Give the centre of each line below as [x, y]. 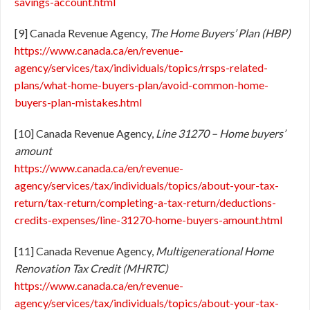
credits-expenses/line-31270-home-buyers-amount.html [148, 220]
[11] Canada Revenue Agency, [85, 251]
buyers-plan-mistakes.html [78, 102]
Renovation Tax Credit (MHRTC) [91, 268]
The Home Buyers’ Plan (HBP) [220, 33]
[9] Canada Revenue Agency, [82, 33]
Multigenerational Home [215, 251]
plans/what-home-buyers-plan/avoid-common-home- [142, 85]
